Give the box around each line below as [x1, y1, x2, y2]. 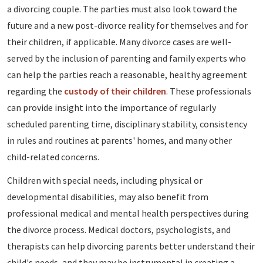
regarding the [7, 85, 64, 97]
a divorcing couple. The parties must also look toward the [7, 3, 237, 15]
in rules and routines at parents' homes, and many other [7, 134, 232, 147]
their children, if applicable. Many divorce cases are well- [7, 36, 231, 48]
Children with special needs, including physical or [7, 174, 203, 187]
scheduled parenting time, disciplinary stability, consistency [7, 118, 247, 130]
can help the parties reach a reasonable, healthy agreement [7, 69, 247, 81]
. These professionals [166, 85, 251, 97]
